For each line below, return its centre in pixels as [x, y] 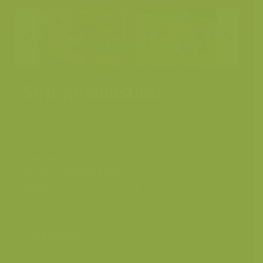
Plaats [37, 145]
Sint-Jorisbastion [92, 92]
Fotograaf [44, 159]
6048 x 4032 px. [163, 172]
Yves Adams [156, 159]
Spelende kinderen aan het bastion [89, 218]
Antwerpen [153, 145]
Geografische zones [70, 256]
